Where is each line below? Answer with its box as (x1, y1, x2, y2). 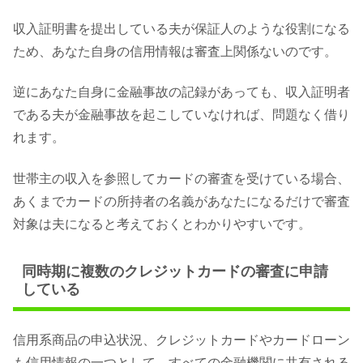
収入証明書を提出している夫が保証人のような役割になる (13, 22, 350, 36)
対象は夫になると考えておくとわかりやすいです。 (13, 216, 311, 231)
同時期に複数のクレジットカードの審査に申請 (21, 263, 328, 280)
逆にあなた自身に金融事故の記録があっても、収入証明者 (13, 85, 350, 100)
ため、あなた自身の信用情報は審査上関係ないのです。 (13, 45, 337, 59)
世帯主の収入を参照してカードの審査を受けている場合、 (13, 171, 350, 186)
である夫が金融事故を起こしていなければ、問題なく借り (13, 108, 350, 122)
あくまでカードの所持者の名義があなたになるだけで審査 (13, 194, 350, 208)
